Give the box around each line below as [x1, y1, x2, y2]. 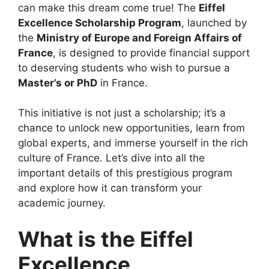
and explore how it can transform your [18, 182, 202, 195]
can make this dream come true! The [18, 1, 199, 14]
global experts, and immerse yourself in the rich [18, 137, 248, 150]
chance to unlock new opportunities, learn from [18, 122, 245, 134]
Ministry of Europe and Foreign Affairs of [37, 31, 242, 44]
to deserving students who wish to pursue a [18, 61, 230, 74]
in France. [97, 76, 148, 89]
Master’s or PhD [18, 76, 97, 89]
